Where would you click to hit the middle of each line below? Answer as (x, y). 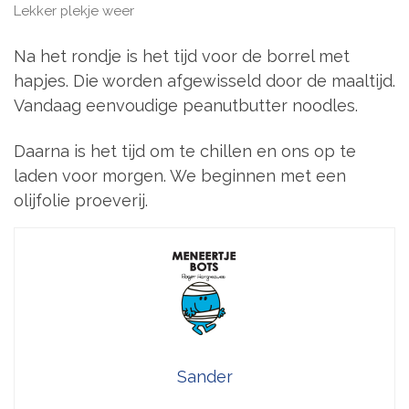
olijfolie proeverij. (81, 200)
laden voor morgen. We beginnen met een (180, 175)
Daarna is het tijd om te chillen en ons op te (185, 151)
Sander (204, 376)
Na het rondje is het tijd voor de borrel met (182, 57)
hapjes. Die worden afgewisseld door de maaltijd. (204, 81)
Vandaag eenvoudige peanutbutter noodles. (186, 106)
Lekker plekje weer (74, 10)
